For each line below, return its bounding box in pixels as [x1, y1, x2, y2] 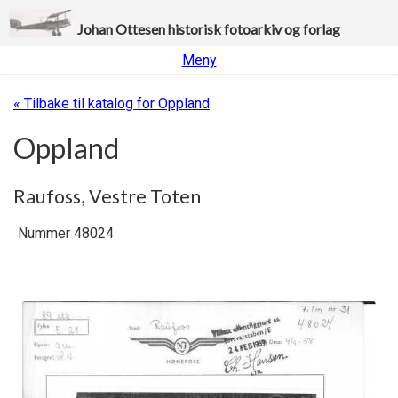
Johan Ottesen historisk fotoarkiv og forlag [76, 20, 340, 37]
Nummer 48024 [18, 225, 114, 243]
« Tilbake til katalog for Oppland [13, 94, 210, 112]
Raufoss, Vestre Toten [13, 184, 201, 208]
